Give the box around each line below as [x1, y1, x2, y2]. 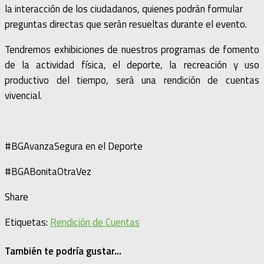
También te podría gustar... [5, 243, 121, 259]
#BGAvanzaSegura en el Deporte [5, 138, 143, 154]
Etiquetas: [5, 214, 50, 230]
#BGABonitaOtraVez [5, 164, 91, 180]
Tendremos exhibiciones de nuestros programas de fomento [5, 42, 259, 58]
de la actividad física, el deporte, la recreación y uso [5, 57, 259, 73]
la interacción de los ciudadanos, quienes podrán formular [5, 1, 243, 17]
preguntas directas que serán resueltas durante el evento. [5, 16, 247, 32]
